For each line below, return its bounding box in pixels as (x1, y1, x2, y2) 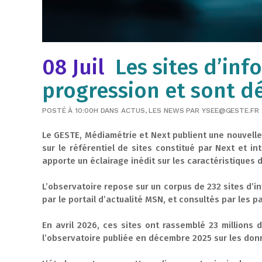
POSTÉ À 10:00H (42, 106, 98, 115)
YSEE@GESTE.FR (202, 106, 259, 115)
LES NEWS (149, 106, 184, 115)
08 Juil (42, 54, 105, 80)
